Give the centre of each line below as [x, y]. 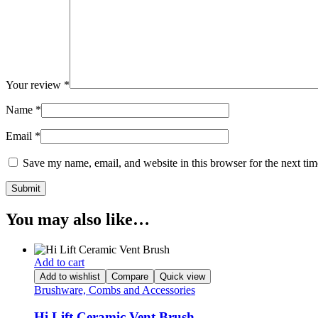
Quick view [182, 276]
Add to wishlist [70, 276]
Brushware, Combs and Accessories [115, 290]
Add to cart [59, 262]
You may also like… [78, 219]
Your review [35, 84]
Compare [130, 276]
